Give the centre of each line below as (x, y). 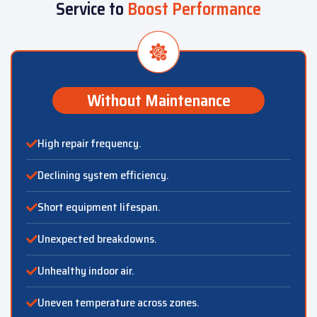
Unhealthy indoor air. (86, 271)
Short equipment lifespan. (99, 207)
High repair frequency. (90, 144)
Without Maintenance (158, 100)
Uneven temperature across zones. (119, 303)
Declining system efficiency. (103, 175)
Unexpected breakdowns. (97, 239)
